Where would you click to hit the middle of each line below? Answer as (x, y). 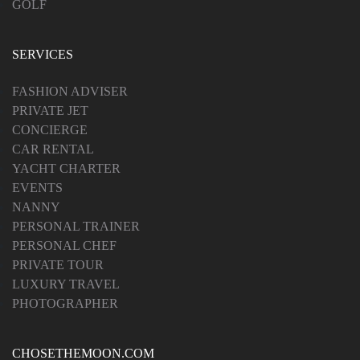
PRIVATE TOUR (58, 264)
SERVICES (43, 54)
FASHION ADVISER (70, 91)
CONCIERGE (50, 129)
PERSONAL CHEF (64, 245)
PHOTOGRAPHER (65, 303)
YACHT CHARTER (66, 168)
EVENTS (37, 187)
